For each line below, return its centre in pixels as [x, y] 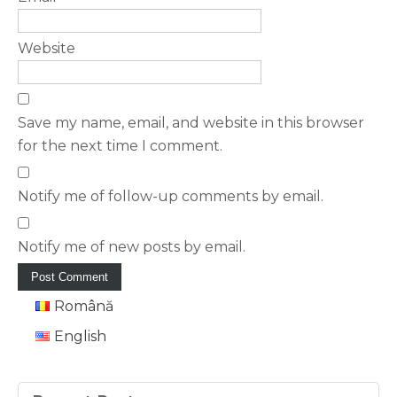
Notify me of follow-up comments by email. [171, 197]
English [80, 337]
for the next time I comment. [120, 146]
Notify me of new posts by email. [132, 247]
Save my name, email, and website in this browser [191, 123]
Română [83, 307]
